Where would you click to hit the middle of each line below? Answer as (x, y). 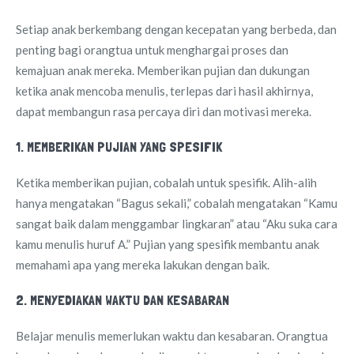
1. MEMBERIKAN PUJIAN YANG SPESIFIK (119, 146)
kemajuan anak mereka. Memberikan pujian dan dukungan (163, 70)
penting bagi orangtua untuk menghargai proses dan (152, 49)
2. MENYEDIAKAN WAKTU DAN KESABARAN (122, 299)
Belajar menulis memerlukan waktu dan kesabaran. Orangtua (172, 335)
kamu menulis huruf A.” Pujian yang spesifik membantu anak (168, 244)
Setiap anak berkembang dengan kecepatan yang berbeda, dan (176, 29)
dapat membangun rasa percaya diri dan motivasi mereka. (164, 111)
